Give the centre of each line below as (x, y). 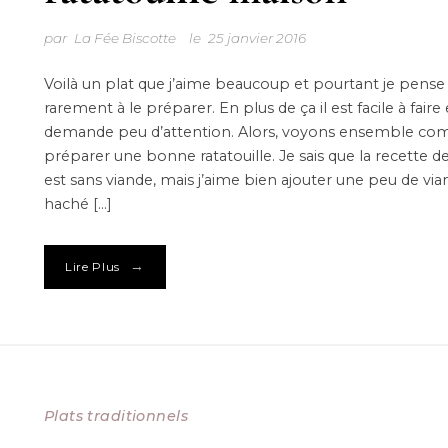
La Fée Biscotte (124, 38)
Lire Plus (92, 267)
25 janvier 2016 (257, 38)
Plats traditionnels (115, 416)
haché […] (77, 204)
